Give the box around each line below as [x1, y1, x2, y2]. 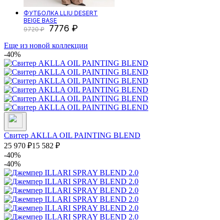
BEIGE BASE [24, 17, 57, 25]
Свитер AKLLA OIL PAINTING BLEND [4, 131, 140, 140]
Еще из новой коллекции [4, 41, 88, 50]
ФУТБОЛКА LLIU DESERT [24, 9, 98, 17]
